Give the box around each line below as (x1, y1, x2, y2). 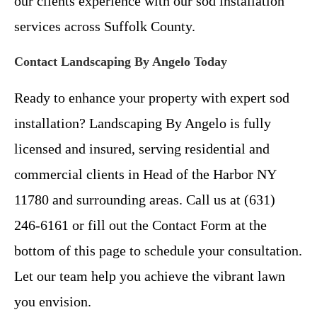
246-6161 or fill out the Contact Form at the (14, 217, 267, 234)
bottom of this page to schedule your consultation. (14, 243, 302, 259)
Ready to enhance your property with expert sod (14, 90, 289, 106)
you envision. (14, 294, 91, 310)
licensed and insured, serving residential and (14, 141, 270, 157)
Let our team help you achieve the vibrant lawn (14, 268, 285, 284)
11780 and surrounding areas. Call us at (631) (14, 192, 275, 208)
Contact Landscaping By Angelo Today (14, 54, 227, 69)
